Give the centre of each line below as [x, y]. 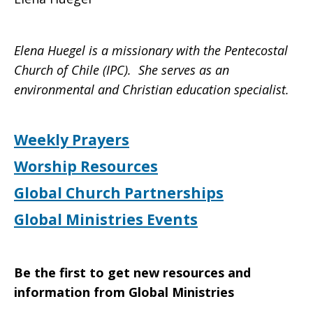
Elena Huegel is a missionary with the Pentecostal [151, 50]
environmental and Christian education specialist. [152, 89]
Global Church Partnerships [119, 193]
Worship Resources [86, 166]
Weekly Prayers [72, 140]
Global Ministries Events [106, 219]
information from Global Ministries [124, 292]
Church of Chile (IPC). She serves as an [122, 70]
